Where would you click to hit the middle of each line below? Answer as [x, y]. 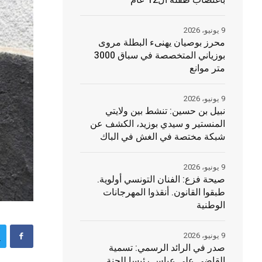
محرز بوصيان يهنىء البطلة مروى [161, 43]
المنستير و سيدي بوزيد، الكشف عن [157, 124]
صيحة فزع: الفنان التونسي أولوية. [161, 180]
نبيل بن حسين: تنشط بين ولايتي [165, 111]
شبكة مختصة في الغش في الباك [162, 137]
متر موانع [207, 68]
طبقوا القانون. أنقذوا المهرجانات [164, 192]
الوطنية [211, 205]
